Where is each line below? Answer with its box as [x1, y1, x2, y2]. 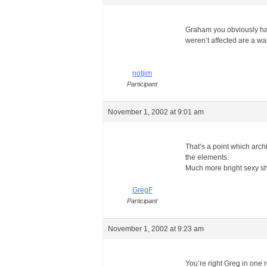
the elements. [185, 153, 229, 162]
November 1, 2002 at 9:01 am [108, 108, 204, 116]
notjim [132, 69, 152, 77]
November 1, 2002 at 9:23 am [108, 225, 204, 233]
